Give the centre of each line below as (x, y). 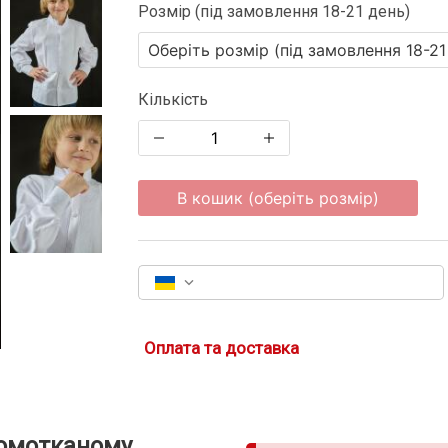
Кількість (173, 99)
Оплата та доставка (221, 348)
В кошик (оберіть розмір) (278, 198)
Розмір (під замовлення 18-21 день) (274, 11)
